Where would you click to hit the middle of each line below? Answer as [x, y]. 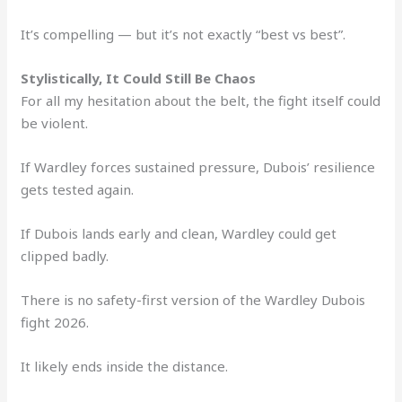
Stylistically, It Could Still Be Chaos [139, 78]
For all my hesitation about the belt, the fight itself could [201, 100]
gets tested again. [78, 189]
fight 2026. [55, 322]
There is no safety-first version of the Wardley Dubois [193, 299]
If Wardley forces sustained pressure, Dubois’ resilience [198, 166]
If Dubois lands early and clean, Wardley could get [179, 233]
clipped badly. [65, 255]
